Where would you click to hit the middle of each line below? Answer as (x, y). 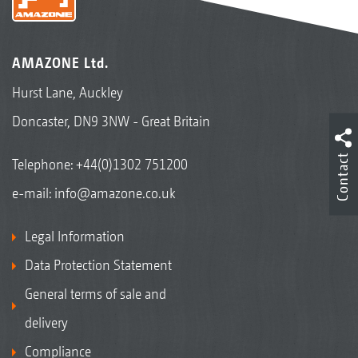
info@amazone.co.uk (115, 193)
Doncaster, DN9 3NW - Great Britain (111, 121)
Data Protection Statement (98, 265)
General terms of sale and (95, 293)
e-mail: (33, 193)
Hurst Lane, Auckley (68, 92)
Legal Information (75, 236)
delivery (46, 322)
